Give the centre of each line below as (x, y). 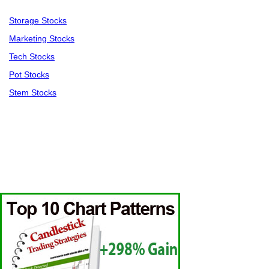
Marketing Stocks (42, 39)
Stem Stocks (33, 93)
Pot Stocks (29, 75)
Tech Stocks (32, 57)
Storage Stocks (38, 21)
